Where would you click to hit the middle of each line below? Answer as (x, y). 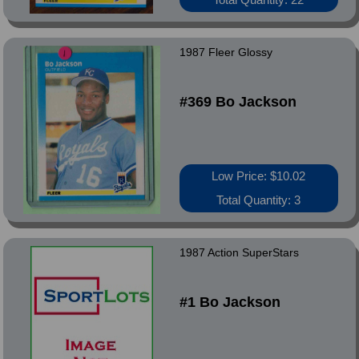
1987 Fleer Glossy (226, 52)
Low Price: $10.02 (259, 176)
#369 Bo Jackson (238, 102)
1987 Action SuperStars (239, 252)
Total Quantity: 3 (259, 200)
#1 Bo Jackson (230, 302)
